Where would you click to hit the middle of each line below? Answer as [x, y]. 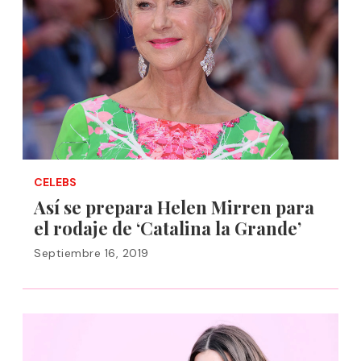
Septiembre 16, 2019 [91, 253]
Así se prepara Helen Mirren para [174, 207]
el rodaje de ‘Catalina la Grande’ [168, 228]
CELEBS [55, 182]
